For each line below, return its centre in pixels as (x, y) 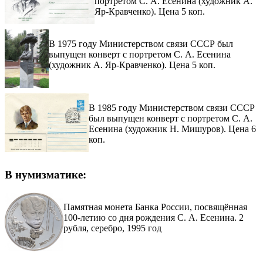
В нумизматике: (45, 175)
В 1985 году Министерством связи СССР (172, 108)
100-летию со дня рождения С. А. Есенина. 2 (153, 217)
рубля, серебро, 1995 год (112, 228)
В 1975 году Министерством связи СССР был (141, 44)
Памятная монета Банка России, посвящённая (155, 207)
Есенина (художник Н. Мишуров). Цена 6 (173, 129)
